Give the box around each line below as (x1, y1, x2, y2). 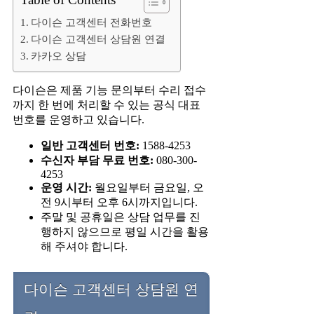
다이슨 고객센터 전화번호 (31, 16, 153, 29)
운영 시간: (41, 182, 92, 194)
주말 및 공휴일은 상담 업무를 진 (41, 211, 200, 224)
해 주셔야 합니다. (41, 240, 128, 253)
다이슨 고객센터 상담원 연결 (31, 33, 166, 46)
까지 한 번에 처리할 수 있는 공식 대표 (13, 99, 200, 111)
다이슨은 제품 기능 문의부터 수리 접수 (13, 84, 206, 97)
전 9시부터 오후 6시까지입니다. (41, 196, 198, 209)
